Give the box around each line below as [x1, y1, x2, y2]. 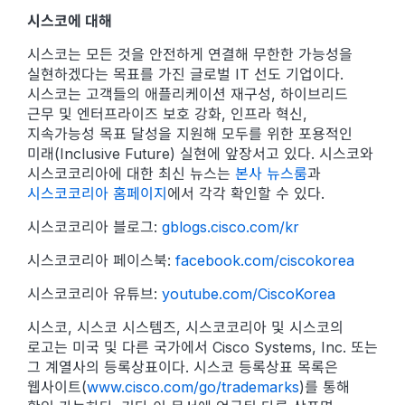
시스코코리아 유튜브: [27, 285, 162, 303]
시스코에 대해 [27, 12, 112, 30]
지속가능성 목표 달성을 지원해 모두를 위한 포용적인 [27, 125, 353, 143]
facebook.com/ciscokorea [175, 251, 354, 269]
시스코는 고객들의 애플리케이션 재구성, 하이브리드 [27, 85, 348, 103]
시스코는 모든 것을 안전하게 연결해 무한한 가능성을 [27, 45, 353, 63]
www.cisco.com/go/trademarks [87, 378, 299, 396]
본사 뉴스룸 [235, 165, 307, 183]
